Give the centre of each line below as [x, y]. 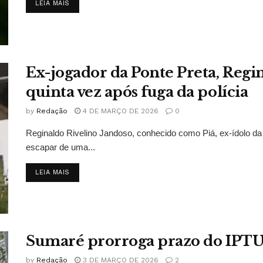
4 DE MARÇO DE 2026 [119, 111]
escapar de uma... [60, 147]
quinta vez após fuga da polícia [137, 92]
